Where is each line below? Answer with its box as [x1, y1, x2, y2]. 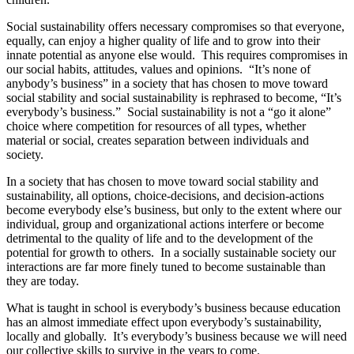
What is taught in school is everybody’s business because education [6, 301, 341, 315]
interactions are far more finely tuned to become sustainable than [6, 260, 326, 274]
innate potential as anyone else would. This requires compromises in [6, 48, 348, 62]
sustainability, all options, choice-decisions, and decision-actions [6, 189, 324, 203]
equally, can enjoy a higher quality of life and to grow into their [6, 34, 320, 48]
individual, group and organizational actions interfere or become [6, 217, 324, 232]
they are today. [6, 274, 82, 288]
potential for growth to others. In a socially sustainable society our [6, 246, 336, 260]
